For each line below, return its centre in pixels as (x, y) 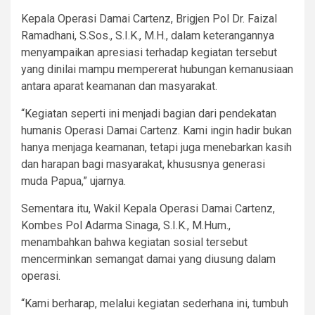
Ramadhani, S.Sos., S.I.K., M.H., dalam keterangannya (148, 35)
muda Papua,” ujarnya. (73, 181)
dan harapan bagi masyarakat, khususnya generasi (143, 164)
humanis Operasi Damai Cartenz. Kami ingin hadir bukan (156, 130)
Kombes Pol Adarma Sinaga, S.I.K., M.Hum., (126, 225)
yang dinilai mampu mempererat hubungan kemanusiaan (157, 69)
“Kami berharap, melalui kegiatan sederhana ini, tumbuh (155, 303)
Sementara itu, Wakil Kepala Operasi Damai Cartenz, (148, 208)
